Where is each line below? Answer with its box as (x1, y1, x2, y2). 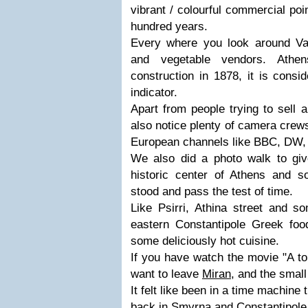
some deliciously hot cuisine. (131, 234, 279, 247)
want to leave (131, 267, 202, 280)
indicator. (131, 86, 177, 99)
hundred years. (131, 20, 208, 33)
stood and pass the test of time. (131, 185, 293, 198)
